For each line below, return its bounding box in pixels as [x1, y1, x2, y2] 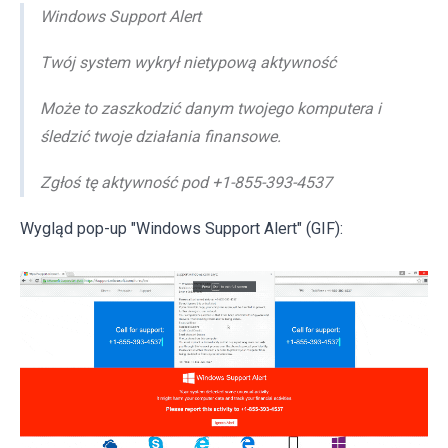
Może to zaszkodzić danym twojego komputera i [40, 98, 381, 118]
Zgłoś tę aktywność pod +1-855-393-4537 [40, 172, 332, 192]
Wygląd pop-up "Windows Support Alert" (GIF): [20, 218, 343, 238]
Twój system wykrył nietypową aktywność [40, 52, 336, 72]
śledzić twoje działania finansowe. [40, 126, 281, 146]
